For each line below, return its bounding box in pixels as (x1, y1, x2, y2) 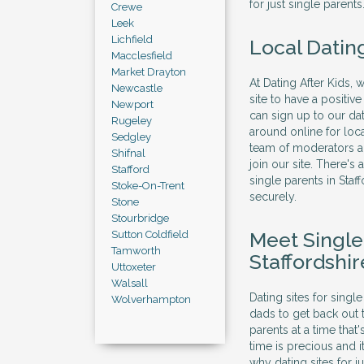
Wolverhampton (111, 293, 191, 305)
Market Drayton (111, 66, 186, 78)
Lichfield (111, 33, 153, 45)
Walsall (111, 277, 148, 289)
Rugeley (111, 115, 152, 127)
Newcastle (111, 82, 162, 94)
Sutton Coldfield (111, 228, 188, 240)
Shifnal (111, 147, 145, 159)
